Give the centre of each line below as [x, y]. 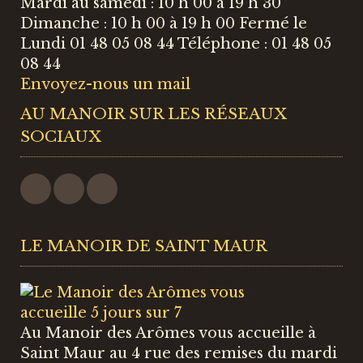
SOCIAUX [61, 137]
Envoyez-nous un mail [105, 85]
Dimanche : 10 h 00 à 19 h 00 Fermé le [164, 24]
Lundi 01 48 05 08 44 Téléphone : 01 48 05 [176, 44]
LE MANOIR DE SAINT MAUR [144, 246]
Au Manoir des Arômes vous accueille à [168, 333]
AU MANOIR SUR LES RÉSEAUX [154, 114]
